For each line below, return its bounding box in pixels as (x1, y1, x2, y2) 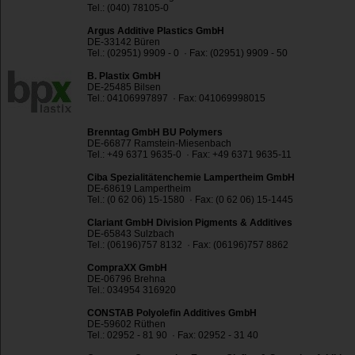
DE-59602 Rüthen (87, 319, 166, 330)
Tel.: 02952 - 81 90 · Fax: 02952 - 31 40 (87, 330, 258, 342)
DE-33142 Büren (87, 36, 160, 48)
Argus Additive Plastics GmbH (87, 25, 224, 37)
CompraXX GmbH (87, 262, 167, 274)
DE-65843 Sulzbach (87, 228, 174, 240)
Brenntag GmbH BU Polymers (87, 127, 223, 139)
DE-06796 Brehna (87, 273, 166, 285)
